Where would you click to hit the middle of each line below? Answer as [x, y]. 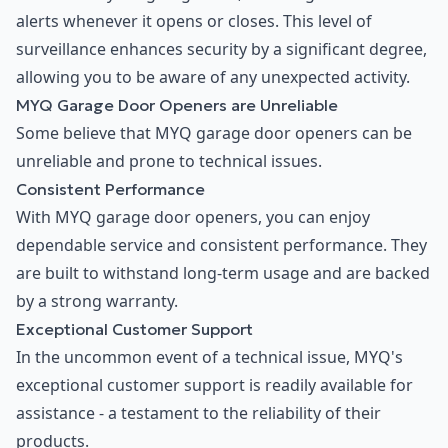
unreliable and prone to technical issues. [169, 161]
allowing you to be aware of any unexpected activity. [213, 77]
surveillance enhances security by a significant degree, [221, 49]
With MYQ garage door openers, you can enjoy [193, 217]
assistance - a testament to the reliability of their [198, 413]
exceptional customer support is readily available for [214, 385]
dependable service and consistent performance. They [221, 245]
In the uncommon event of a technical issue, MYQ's [209, 357]
